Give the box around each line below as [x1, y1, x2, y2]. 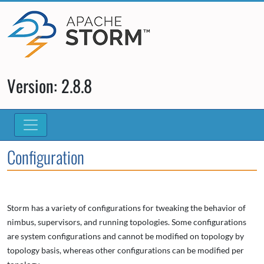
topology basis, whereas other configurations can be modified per [7, 245, 244, 255]
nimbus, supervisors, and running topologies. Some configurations [7, 217, 246, 227]
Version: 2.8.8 [7, 73, 92, 98]
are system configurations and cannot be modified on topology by [7, 231, 244, 241]
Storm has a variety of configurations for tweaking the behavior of [7, 203, 246, 213]
